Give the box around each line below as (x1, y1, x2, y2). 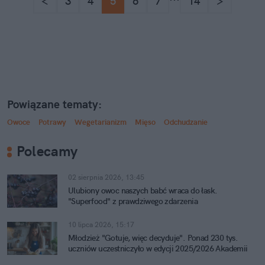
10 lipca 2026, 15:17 (68, 220, 134, 229)
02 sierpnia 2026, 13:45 (68, 173, 144, 182)
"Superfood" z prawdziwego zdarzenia (68, 196, 198, 206)
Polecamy (17, 142, 78, 160)
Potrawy (38, 117, 66, 127)
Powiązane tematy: (7, 97, 102, 111)
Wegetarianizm (75, 117, 127, 127)
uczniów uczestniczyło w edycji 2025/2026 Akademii (68, 243, 248, 254)
